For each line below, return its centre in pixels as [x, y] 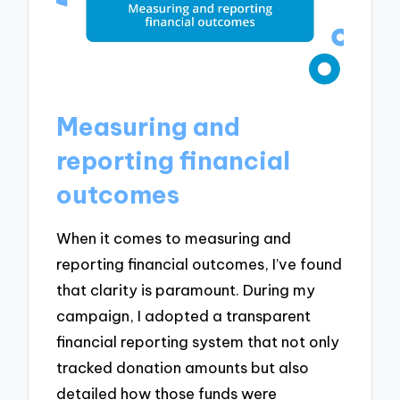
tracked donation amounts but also [183, 368]
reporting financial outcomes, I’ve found [200, 264]
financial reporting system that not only [198, 342]
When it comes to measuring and [174, 238]
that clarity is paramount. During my [186, 290]
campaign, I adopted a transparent [184, 316]
